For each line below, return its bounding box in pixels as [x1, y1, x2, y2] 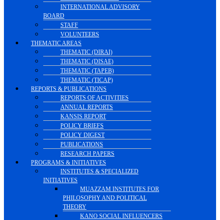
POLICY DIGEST [60, 132, 105, 138]
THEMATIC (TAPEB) [60, 67, 114, 74]
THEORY [63, 203, 86, 210]
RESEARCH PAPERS [60, 150, 114, 157]
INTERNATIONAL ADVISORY [60, 3, 140, 10]
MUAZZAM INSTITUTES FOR [80, 186, 159, 192]
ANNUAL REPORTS [60, 104, 113, 110]
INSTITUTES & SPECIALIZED [60, 168, 138, 175]
